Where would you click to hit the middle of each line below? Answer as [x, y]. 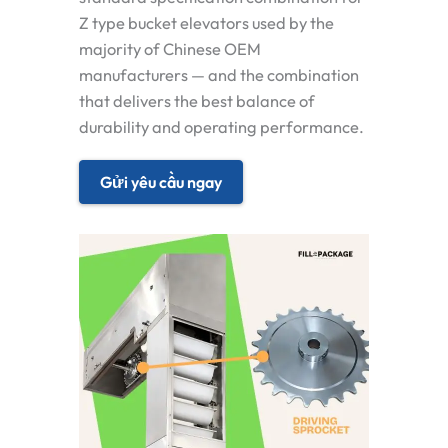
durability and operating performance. [221, 127]
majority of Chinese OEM [170, 49]
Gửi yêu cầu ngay [161, 181]
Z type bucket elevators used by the [206, 23]
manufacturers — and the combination [219, 75]
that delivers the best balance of [197, 101]
